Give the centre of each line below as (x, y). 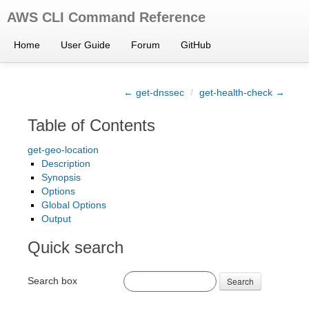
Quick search (76, 247)
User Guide (86, 45)
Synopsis (61, 177)
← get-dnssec (154, 92)
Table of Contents (91, 125)
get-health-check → (242, 92)
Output (56, 219)
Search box (52, 280)
